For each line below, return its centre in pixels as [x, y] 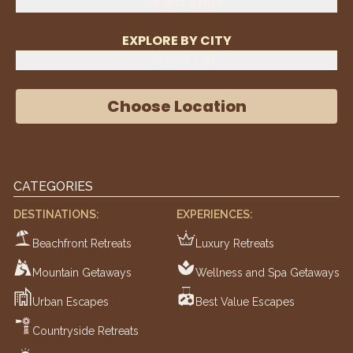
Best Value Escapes [245, 302]
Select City [184, 61]
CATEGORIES [53, 187]
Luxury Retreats [235, 244]
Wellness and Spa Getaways [268, 273]
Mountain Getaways [82, 273]
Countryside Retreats [85, 331]
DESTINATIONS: [56, 215]
